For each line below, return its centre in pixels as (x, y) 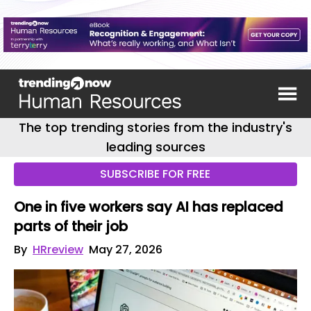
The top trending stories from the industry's (155, 127)
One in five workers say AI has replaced (149, 207)
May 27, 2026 (126, 250)
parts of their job (71, 226)
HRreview (58, 250)
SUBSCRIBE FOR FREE (155, 174)
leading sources (155, 147)
